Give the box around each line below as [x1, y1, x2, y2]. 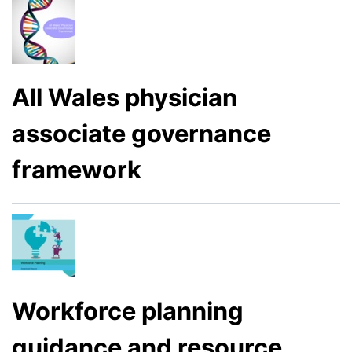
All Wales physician [12, 82, 237, 112]
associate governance [12, 118, 271, 148]
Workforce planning [12, 295, 244, 325]
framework [12, 154, 141, 184]
